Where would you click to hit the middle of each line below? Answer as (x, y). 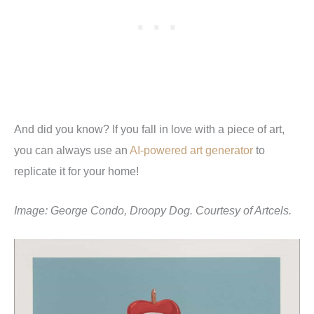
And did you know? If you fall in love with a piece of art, (149, 129)
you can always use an (72, 150)
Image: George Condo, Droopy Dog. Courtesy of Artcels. (153, 211)
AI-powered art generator (191, 150)
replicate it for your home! (76, 171)
